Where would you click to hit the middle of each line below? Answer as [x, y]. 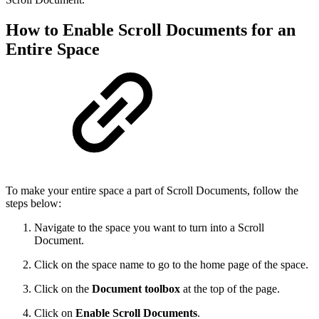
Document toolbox [136, 289]
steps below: [33, 204]
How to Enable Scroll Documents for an [151, 30]
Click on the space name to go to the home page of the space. [171, 265]
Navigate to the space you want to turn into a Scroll [149, 228]
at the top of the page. [230, 289]
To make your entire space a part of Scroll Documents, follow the [152, 191]
